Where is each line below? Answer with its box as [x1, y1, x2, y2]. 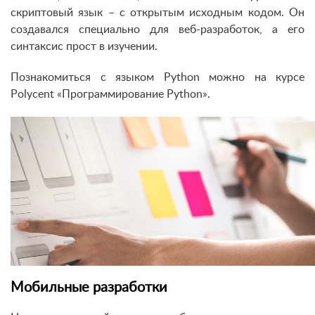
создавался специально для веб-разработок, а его [11, 23, 304, 35]
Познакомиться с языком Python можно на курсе [11, 71, 304, 83]
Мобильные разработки [11, 281, 167, 295]
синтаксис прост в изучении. [11, 40, 157, 52]
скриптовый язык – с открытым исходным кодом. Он [11, 6, 304, 18]
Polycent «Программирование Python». [11, 88, 210, 100]
